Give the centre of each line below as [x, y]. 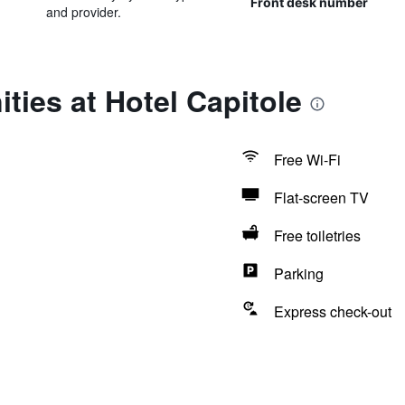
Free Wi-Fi [307, 160]
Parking [298, 273]
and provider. [83, 12]
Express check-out [332, 311]
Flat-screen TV [321, 198]
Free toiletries [317, 235]
